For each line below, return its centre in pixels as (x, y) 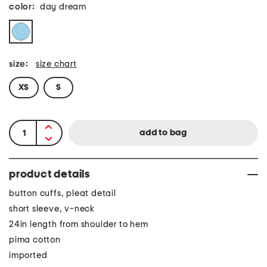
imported (28, 255)
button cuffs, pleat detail (63, 193)
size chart (56, 64)
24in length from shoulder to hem (79, 224)
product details (49, 175)
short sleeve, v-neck (52, 209)
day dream (63, 7)
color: (22, 7)
